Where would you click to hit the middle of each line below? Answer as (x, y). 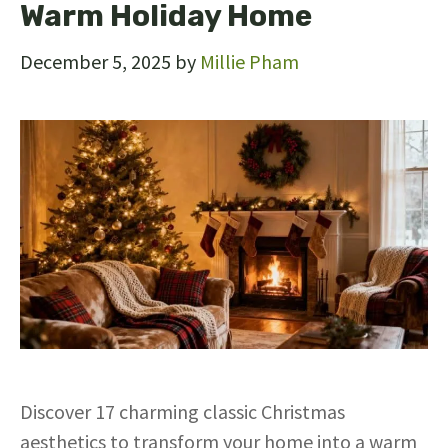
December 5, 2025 (95, 61)
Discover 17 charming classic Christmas (182, 412)
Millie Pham (249, 61)
